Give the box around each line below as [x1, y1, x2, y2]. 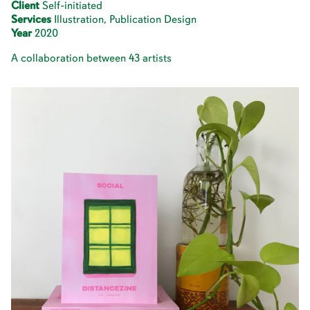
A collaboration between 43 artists [11, 51, 172, 65]
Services [11, 12, 51, 26]
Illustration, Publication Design [51, 12, 197, 26]
